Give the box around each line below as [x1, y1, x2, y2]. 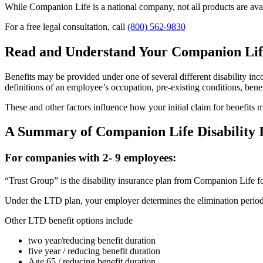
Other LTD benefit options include [5, 215, 133, 226]
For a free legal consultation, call [5, 21, 127, 32]
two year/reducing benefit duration [28, 235, 156, 246]
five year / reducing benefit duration [28, 246, 160, 257]
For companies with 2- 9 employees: [5, 151, 176, 164]
